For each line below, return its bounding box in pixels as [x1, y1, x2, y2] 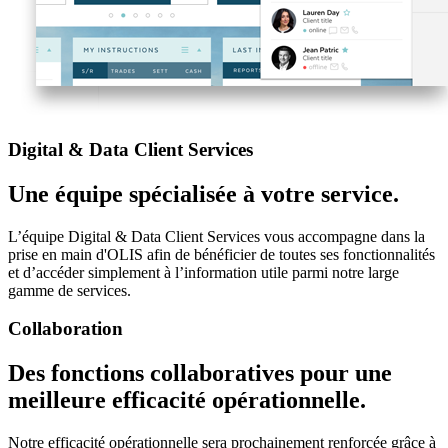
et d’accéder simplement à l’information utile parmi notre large [8, 263, 399, 281]
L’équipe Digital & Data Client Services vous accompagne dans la [8, 227, 425, 245]
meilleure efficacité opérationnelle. [8, 387, 366, 414]
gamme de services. [8, 281, 131, 299]
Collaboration [8, 318, 123, 340]
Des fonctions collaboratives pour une [8, 360, 392, 387]
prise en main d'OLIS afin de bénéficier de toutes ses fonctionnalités [8, 245, 435, 263]
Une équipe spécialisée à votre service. [8, 180, 399, 207]
